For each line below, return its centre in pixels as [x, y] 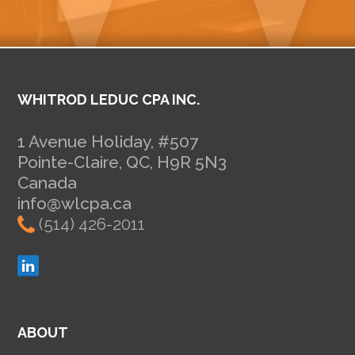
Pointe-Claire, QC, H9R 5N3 [122, 162]
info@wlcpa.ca [75, 204]
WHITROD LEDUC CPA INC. [109, 100]
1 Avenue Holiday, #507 [108, 142]
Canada [48, 183]
